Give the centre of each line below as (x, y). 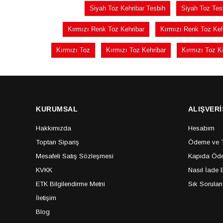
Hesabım (201, 128)
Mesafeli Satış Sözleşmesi (75, 156)
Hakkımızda (54, 128)
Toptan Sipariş (57, 142)
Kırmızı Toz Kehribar (136, 50)
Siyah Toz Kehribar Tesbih (127, 8)
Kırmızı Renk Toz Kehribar (106, 29)
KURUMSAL (57, 109)
